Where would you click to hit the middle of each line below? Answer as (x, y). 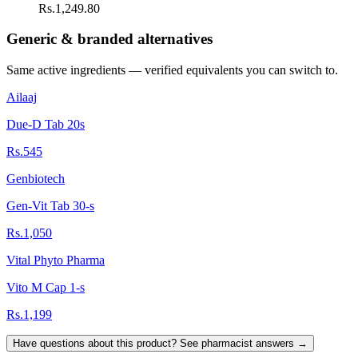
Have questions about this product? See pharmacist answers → (160, 344)
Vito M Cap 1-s (46, 288)
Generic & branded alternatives (109, 39)
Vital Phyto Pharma (56, 261)
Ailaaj (22, 97)
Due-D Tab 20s (46, 125)
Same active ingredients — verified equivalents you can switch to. (172, 70)
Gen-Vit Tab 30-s (50, 206)
